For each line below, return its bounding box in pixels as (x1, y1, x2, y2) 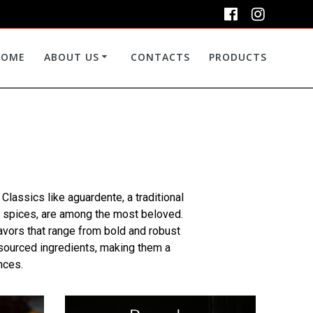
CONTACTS (131, 50, 191, 64)
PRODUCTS (209, 50, 268, 64)
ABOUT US (44, 50, 100, 64)
